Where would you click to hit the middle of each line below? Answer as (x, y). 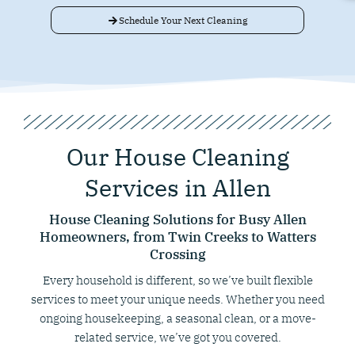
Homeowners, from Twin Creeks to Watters (177, 237)
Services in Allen (177, 188)
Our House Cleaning (177, 157)
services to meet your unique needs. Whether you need (177, 300)
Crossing (177, 255)
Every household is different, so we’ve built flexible (177, 281)
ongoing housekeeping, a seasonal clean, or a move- (177, 319)
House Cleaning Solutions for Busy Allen (177, 220)
